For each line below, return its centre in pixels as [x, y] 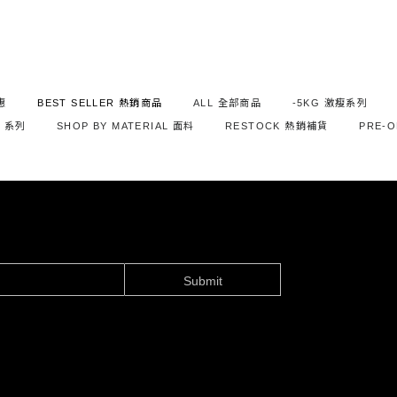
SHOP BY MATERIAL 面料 [126, 126]
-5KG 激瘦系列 [330, 103]
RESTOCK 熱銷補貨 [277, 126]
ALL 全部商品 [228, 103]
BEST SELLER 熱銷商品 [100, 103]
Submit [202, 280]
